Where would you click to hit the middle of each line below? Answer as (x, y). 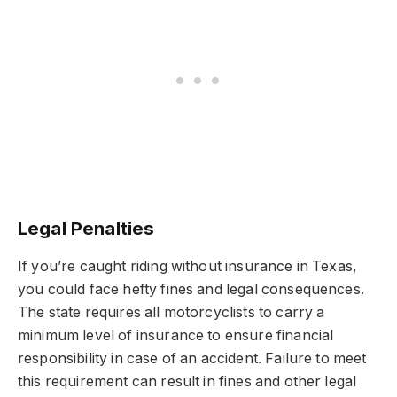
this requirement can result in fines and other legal (187, 381)
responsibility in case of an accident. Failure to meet (192, 358)
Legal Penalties (86, 228)
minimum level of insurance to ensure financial (176, 335)
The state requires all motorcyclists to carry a (171, 312)
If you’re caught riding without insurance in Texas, (188, 266)
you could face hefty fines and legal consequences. (191, 289)
